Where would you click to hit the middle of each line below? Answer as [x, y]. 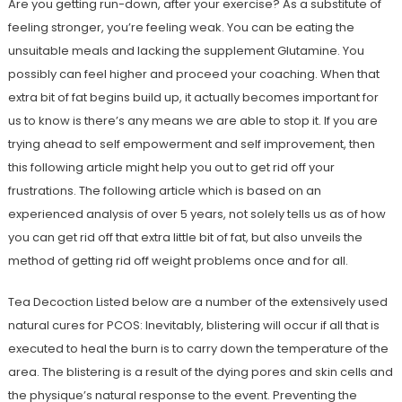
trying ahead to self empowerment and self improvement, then [191, 144]
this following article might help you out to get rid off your [171, 168]
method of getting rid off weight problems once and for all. [178, 261]
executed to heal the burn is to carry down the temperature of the [198, 349]
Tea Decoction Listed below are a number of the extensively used [197, 302]
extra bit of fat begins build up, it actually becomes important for [193, 98]
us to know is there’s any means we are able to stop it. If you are [192, 121]
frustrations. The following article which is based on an [164, 191]
